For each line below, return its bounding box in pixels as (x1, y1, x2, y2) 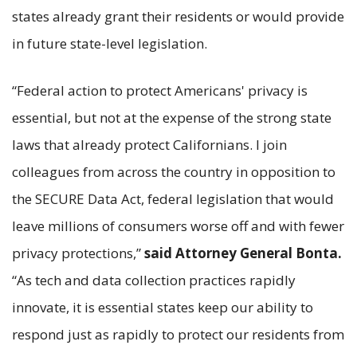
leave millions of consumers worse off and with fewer (12, 216, 344, 235)
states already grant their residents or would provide (12, 6, 344, 25)
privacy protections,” (12, 243, 144, 262)
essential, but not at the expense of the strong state (12, 108, 331, 127)
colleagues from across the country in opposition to (12, 162, 335, 181)
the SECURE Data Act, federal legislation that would (12, 189, 334, 208)
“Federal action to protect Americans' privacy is (12, 80, 308, 100)
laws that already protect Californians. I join (12, 135, 287, 154)
